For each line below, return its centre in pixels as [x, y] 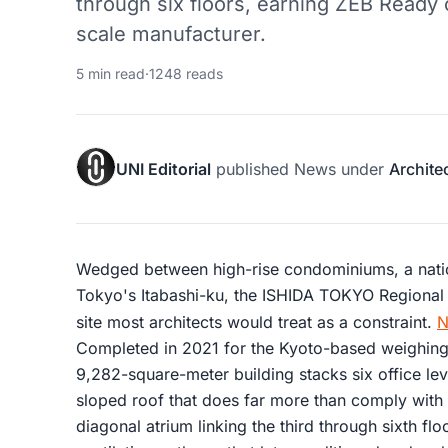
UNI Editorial [163, 168]
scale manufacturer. [171, 33]
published [252, 168]
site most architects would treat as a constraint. [256, 321]
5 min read [110, 73]
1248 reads [186, 73]
